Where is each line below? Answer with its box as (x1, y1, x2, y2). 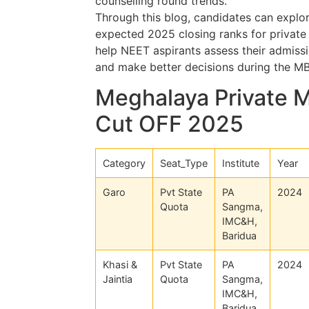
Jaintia (103, 272, 132, 285)
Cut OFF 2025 (95, 110, 243, 137)
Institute (222, 157, 259, 169)
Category (103, 157, 146, 169)
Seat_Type (160, 157, 208, 169)
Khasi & (103, 258, 137, 270)
